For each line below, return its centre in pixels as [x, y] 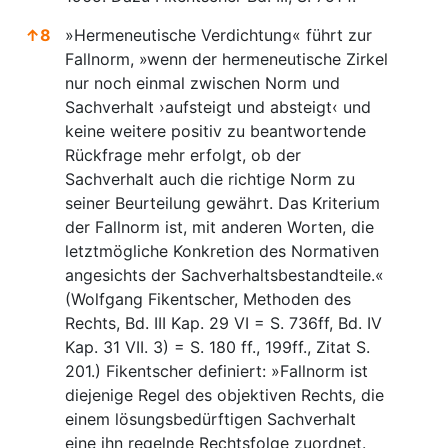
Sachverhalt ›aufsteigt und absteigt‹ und [218, 106]
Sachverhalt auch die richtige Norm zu [210, 178]
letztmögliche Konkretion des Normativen [222, 250]
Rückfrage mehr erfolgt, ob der [183, 154]
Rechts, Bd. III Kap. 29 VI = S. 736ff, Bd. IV [223, 322]
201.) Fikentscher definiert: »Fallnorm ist [216, 370]
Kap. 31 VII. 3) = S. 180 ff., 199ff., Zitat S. [217, 346]
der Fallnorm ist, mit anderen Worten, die [219, 226]
